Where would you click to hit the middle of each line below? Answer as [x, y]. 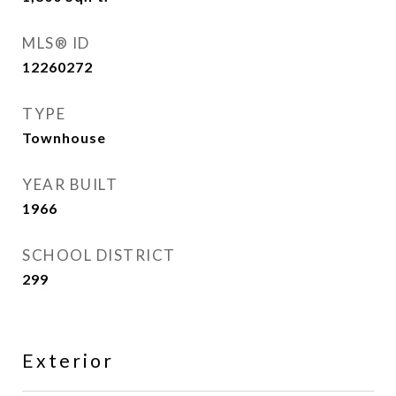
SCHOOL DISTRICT [99, 255]
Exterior [68, 360]
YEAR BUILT [70, 184]
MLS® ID [56, 43]
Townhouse [64, 137]
